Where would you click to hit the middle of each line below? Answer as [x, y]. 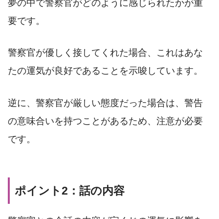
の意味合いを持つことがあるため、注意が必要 [105, 121]
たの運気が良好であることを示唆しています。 [105, 71]
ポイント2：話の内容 [70, 191]
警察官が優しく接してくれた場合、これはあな [105, 53]
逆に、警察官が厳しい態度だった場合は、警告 [105, 103]
